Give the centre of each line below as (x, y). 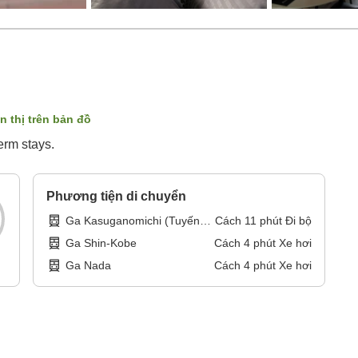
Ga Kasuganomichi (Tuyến (133, 221)
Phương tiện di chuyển (117, 197)
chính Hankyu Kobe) (117, 237)
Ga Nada (89, 266)
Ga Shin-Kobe (101, 243)
